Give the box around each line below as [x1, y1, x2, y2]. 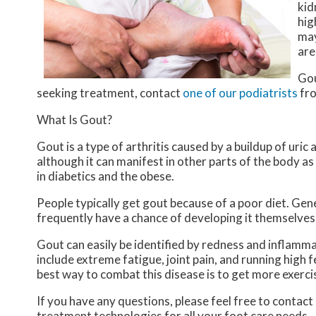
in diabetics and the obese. [37, 168, 174, 183]
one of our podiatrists [183, 85, 298, 100]
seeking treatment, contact [37, 85, 183, 100]
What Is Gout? [37, 111, 112, 127]
